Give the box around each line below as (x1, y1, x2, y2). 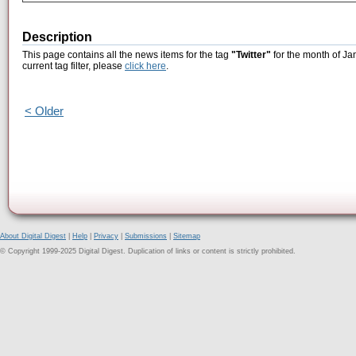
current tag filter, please (22, 60, 125, 72)
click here (125, 60, 166, 72)
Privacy (94, 232, 118, 240)
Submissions (125, 232, 167, 240)
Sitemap (173, 232, 200, 240)
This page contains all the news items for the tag (22, 49, 231, 61)
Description (22, 30, 92, 44)
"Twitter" (231, 49, 271, 61)
